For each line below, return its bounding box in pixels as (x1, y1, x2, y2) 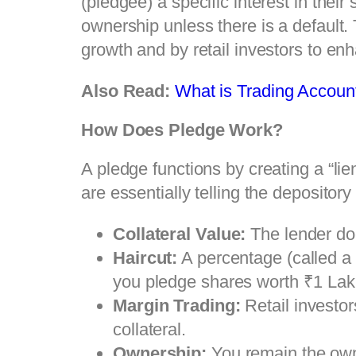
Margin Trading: (113, 295, 241, 315)
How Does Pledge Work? (81, 119, 283, 140)
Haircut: (113, 247, 178, 268)
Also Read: (81, 80, 170, 101)
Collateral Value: (113, 223, 246, 244)
